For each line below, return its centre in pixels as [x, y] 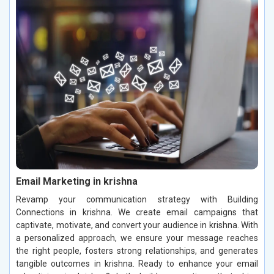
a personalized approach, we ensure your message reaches [137, 238]
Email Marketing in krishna [77, 181]
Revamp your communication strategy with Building [137, 199]
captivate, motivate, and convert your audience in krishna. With [137, 225]
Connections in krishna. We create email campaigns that [137, 212]
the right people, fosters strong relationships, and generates [137, 250]
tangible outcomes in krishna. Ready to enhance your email [137, 263]
